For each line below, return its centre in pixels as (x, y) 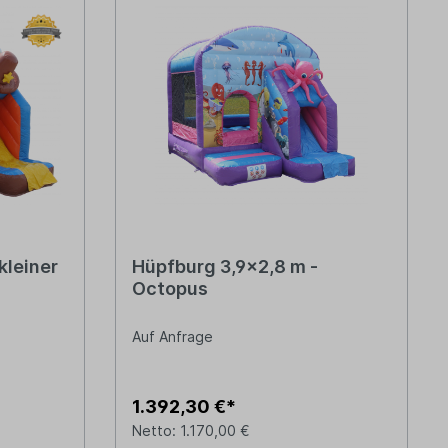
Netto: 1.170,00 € (190, 431)
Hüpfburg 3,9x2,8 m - (224, 267)
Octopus (169, 289)
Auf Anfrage (172, 337)
